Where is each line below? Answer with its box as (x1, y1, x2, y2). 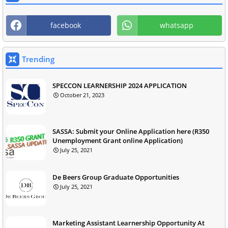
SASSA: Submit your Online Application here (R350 (52, 126, 209, 136)
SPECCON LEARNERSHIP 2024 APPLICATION (52, 80, 187, 90)
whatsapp (160, 20, 193, 30)
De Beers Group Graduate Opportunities (52, 172, 179, 182)
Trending (22, 53, 54, 64)
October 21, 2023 (60, 91, 104, 99)
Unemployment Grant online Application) (52, 135, 183, 145)
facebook (50, 20, 81, 30)
